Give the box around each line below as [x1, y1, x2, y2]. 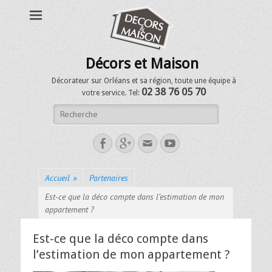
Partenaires [89, 172, 128, 183]
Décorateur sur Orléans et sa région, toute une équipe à [51, 76, 236, 85]
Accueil [45, 172, 70, 183]
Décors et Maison [86, 55, 199, 72]
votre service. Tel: [81, 89, 141, 97]
